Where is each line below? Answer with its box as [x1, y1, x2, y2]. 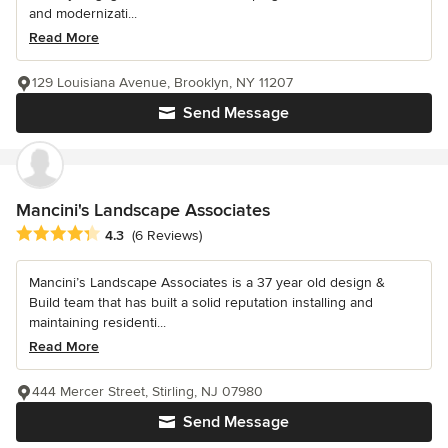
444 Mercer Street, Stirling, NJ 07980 [32, 382, 263, 400]
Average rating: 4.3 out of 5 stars [15, 223, 242, 244]
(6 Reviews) [132, 226, 202, 244]
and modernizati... [29, 5, 137, 23]
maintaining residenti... [29, 313, 166, 331]
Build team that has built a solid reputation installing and [29, 293, 373, 311]
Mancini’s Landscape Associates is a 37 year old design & [29, 273, 385, 291]
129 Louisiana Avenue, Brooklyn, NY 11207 [32, 74, 293, 92]
